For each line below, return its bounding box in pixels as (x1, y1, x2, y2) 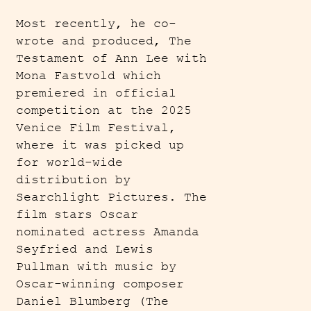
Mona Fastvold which (16, 69, 162, 83)
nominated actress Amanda (16, 225, 200, 239)
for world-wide (16, 155, 124, 170)
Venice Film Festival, (16, 121, 177, 135)
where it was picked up (16, 138, 185, 153)
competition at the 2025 (16, 103, 192, 118)
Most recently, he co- (16, 17, 177, 31)
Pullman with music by (16, 260, 177, 274)
